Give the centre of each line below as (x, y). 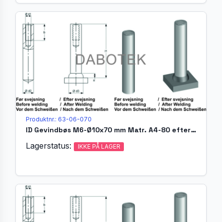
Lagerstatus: (50, 145)
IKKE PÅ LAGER (99, 146)
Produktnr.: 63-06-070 (59, 119)
